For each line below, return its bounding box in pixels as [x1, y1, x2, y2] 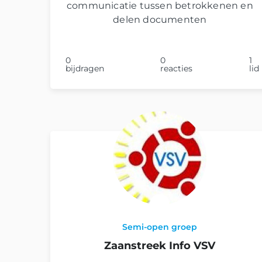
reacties [160, 63, 193, 74]
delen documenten [113, 13, 207, 25]
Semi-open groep [122, 221, 198, 232]
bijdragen [65, 63, 104, 74]
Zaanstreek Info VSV [104, 239, 216, 252]
